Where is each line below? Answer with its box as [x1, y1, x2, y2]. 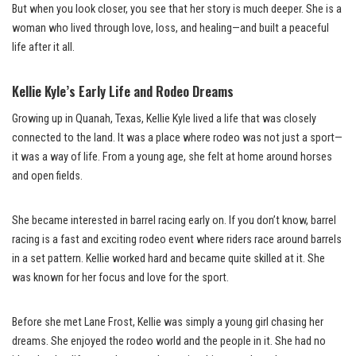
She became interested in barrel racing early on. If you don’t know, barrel [12, 213, 336, 227]
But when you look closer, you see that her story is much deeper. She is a [12, 2, 342, 16]
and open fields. [12, 168, 83, 183]
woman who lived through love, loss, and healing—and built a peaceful [12, 21, 329, 35]
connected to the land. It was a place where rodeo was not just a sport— [12, 130, 342, 145]
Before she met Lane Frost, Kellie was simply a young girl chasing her [12, 315, 323, 329]
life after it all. [12, 40, 75, 54]
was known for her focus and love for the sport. [12, 270, 229, 284]
